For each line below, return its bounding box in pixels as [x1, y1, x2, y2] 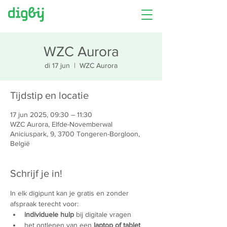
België [10, 139, 30, 147]
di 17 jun [45, 61, 70, 69]
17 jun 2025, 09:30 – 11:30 [10, 110, 92, 119]
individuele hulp [24, 210, 74, 218]
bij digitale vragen [74, 210, 131, 218]
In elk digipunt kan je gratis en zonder [10, 189, 131, 197]
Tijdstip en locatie [10, 90, 89, 101]
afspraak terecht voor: [10, 200, 79, 208]
